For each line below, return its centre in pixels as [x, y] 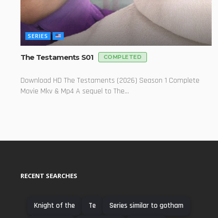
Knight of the [54, 206]
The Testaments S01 [58, 57]
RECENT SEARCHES [49, 176]
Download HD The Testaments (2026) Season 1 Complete [110, 81]
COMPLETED [123, 57]
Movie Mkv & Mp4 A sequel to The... [75, 91]
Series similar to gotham [146, 206]
